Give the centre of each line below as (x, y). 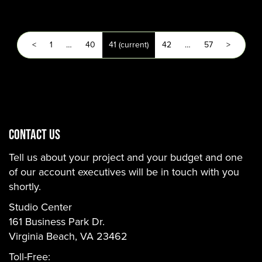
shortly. (25, 187)
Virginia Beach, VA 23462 (68, 236)
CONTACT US (35, 134)
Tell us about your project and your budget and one (126, 157)
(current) (133, 45)
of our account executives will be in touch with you (124, 172)
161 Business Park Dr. (57, 222)
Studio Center (40, 207)
